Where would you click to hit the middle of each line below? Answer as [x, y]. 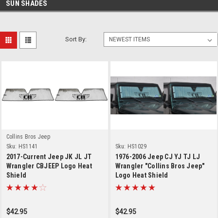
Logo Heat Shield [142, 175]
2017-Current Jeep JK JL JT [49, 156]
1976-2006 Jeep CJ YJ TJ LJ [157, 156]
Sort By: [76, 39]
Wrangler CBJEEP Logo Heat [49, 166]
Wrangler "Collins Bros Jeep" [160, 166]
